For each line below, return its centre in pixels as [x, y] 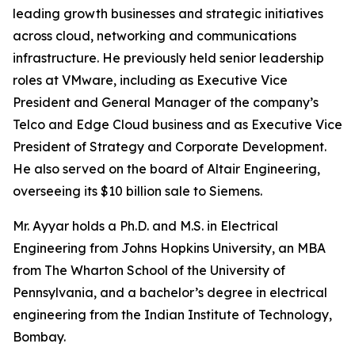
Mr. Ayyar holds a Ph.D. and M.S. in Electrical [145, 226]
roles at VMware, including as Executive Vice [150, 80]
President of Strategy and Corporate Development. [170, 147]
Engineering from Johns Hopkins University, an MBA [169, 248]
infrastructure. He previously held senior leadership [168, 58]
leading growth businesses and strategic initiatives [168, 13]
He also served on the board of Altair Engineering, [166, 169]
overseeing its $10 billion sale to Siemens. [137, 191]
